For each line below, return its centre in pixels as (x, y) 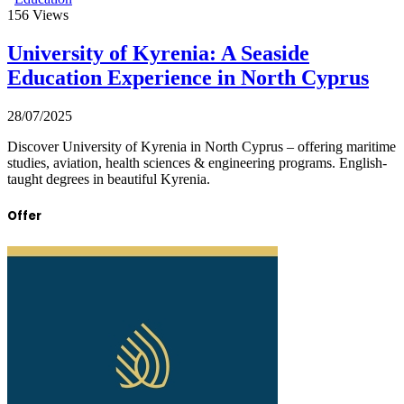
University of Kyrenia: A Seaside (158, 54)
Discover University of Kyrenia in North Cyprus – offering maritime (202, 147)
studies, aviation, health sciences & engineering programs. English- (197, 163)
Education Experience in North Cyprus (188, 78)
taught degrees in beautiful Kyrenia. (109, 179)
